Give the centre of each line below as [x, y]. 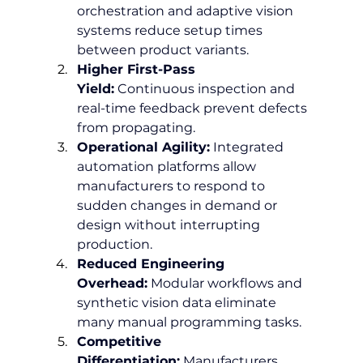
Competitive [121, 341]
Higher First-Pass [138, 69]
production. [114, 244]
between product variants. [162, 49]
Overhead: [112, 283]
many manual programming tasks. [189, 322]
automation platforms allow [168, 166]
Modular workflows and [226, 283]
